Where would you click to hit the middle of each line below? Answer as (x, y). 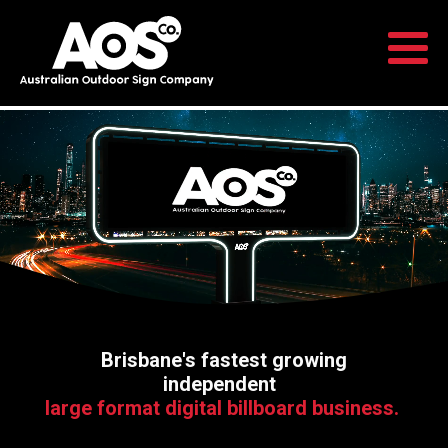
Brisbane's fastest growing (224, 360)
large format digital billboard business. (221, 408)
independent (224, 384)
